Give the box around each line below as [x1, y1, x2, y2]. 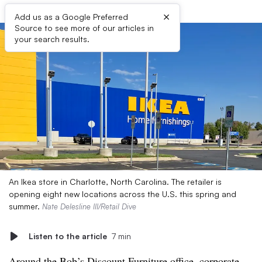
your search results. [15, 34, 89, 44]
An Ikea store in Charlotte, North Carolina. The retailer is [9, 177, 222, 187]
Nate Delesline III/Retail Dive [42, 202, 136, 211]
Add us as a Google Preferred [15, 12, 128, 22]
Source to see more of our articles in [15, 23, 154, 33]
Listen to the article [29, 231, 107, 241]
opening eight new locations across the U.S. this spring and [9, 189, 236, 199]
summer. [9, 201, 42, 211]
